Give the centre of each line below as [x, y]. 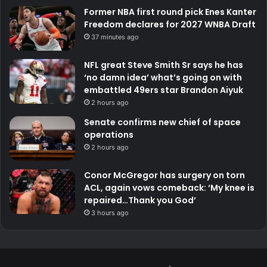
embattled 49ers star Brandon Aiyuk [164, 90]
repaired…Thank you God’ [140, 200]
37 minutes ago [115, 37]
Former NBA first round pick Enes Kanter [170, 12]
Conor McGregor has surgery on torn [164, 175]
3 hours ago [110, 212]
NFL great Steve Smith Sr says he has [164, 65]
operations [109, 134]
